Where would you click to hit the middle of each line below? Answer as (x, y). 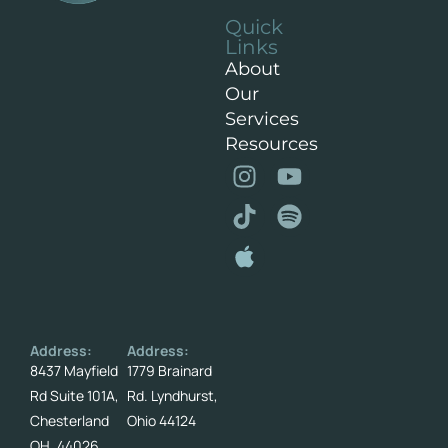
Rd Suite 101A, (74, 395)
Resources (271, 143)
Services (261, 118)
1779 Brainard (170, 370)
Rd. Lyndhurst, (173, 395)
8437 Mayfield (74, 370)
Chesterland (69, 420)
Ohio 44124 (162, 420)
